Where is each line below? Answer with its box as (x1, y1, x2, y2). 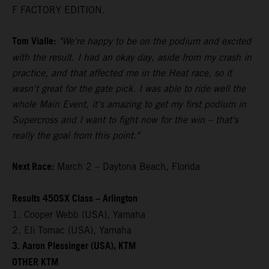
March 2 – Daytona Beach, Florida (54, 161, 200, 173)
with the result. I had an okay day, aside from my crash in (12, 52, 252, 64)
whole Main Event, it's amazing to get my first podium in (12, 98, 246, 110)
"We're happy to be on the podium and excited (59, 35, 251, 47)
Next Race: (12, 158, 54, 177)
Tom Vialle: (12, 32, 56, 52)
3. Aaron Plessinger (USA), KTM (12, 237, 136, 256)
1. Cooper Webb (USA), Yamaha (12, 209, 145, 221)
